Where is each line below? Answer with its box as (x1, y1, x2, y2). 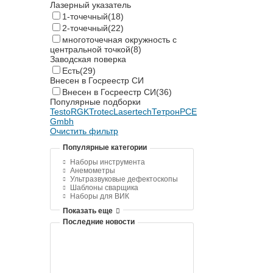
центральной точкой (50, 44, 130, 55)
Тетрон (152, 107, 180, 117)
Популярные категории (63, 143, 147, 152)
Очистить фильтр (50, 126, 118, 136)
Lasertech (113, 107, 152, 117)
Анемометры (70, 166, 115, 175)
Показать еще (63, 207, 113, 216)
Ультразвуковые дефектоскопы (70, 175, 178, 184)
